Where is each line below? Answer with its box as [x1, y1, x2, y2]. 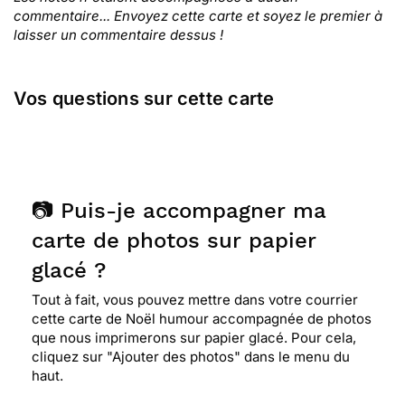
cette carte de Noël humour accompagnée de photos [32, 310, 372, 327]
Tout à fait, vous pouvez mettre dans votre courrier [32, 291, 358, 308]
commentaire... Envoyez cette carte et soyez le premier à [14, 7, 382, 24]
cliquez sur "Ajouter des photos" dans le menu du [32, 348, 350, 365]
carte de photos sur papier [32, 228, 316, 253]
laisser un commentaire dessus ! [14, 26, 223, 43]
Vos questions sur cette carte [14, 88, 275, 109]
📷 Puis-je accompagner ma [32, 198, 326, 223]
